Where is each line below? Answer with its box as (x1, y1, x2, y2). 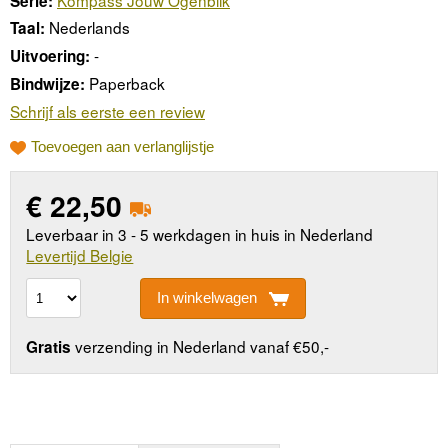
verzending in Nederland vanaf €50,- (71, 335, 330, 358)
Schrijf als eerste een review (10, 99, 205, 122)
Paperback (89, 71, 165, 94)
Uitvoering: (10, 45, 90, 68)
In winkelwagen (156, 289, 257, 307)
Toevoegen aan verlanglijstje (31, 137, 214, 155)
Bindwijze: (10, 72, 85, 95)
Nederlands (49, 16, 130, 39)
